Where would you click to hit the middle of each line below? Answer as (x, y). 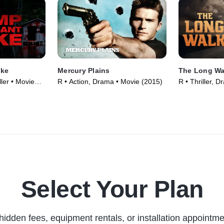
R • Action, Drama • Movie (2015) (110, 82)
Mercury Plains (84, 71)
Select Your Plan (112, 189)
